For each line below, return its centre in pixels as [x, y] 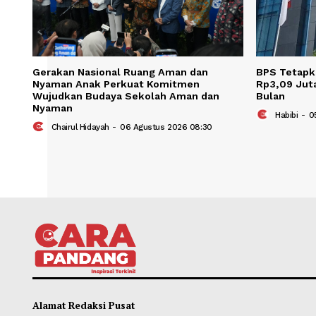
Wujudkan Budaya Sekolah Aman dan [140, 282]
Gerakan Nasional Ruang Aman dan [133, 256]
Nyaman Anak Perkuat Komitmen [128, 269]
